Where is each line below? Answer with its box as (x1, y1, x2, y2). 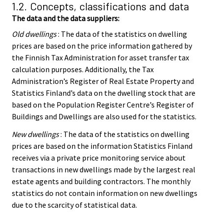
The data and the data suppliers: (12, 13, 119, 23)
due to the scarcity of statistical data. (12, 200, 137, 210)
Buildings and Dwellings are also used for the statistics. (12, 111, 196, 121)
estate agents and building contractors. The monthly (12, 176, 191, 187)
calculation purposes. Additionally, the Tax (12, 64, 154, 74)
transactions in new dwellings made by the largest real (12, 165, 195, 175)
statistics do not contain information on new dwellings (12, 188, 197, 198)
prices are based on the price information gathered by (12, 40, 192, 51)
